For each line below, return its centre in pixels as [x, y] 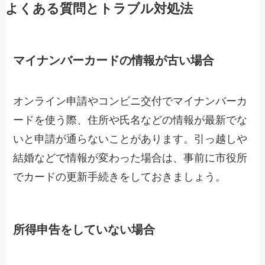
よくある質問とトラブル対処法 [99, 9]
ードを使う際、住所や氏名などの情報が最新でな [130, 120]
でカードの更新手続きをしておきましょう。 [120, 177]
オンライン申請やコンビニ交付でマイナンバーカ [130, 101]
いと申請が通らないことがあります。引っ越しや [130, 139]
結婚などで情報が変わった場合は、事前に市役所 [130, 158]
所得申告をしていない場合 [84, 229]
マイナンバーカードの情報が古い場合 [114, 60]
